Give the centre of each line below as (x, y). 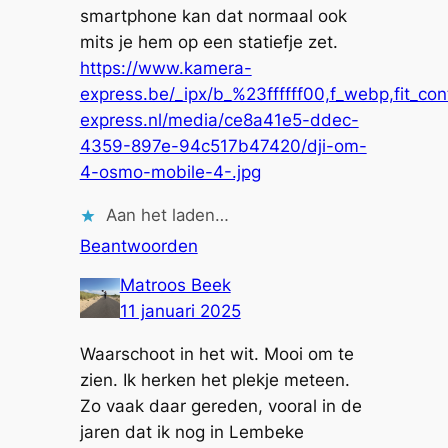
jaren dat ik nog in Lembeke (191, 432)
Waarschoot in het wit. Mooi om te (216, 354)
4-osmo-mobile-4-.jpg (170, 171)
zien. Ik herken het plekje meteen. (214, 380)
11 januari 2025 (180, 311)
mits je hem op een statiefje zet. (208, 41)
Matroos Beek (175, 285)
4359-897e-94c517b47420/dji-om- (223, 145)
